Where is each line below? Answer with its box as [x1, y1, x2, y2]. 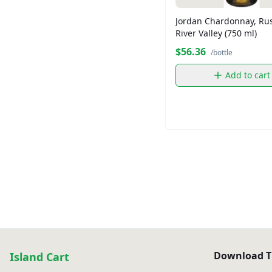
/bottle [211, 47, 233, 58]
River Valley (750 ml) [175, 27, 257, 39]
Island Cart [10, 250, 69, 264]
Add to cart [225, 69, 270, 81]
